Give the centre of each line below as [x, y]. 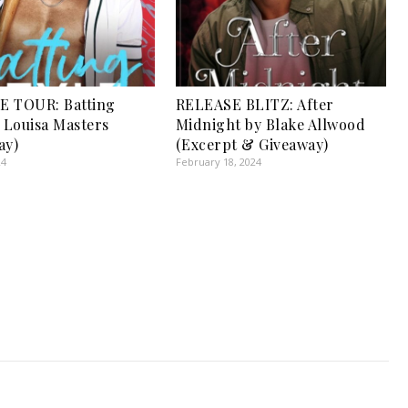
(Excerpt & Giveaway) [252, 145]
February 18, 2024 [218, 162]
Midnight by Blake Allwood [270, 125]
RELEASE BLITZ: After [255, 105]
